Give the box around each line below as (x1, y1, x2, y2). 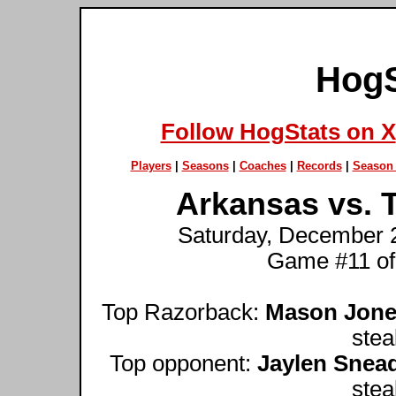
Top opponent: (110, 350, 257, 376)
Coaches (239, 158, 286, 172)
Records (296, 158, 342, 172)
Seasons (181, 158, 229, 172)
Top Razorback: (102, 299, 265, 324)
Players (130, 158, 171, 172)
